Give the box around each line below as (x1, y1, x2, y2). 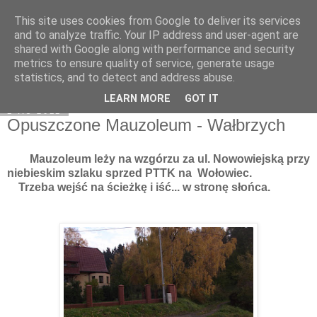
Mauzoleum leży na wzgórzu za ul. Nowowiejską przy (29, 152, 310, 165)
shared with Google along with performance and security (14, 42, 294, 56)
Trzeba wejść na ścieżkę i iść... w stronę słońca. (7, 180, 270, 193)
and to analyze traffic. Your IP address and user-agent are (14, 28, 299, 42)
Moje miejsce (7, 28, 151, 55)
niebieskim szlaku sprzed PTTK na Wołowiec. (7, 166, 255, 179)
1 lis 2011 (7, 107, 62, 115)
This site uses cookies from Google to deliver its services (14, 14, 301, 28)
